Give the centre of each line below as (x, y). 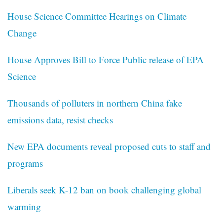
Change (22, 33)
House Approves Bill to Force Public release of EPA (106, 60)
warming (24, 207)
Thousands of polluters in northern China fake (95, 103)
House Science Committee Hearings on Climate (97, 16)
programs (25, 163)
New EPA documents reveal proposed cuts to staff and (109, 147)
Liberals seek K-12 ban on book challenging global (104, 190)
